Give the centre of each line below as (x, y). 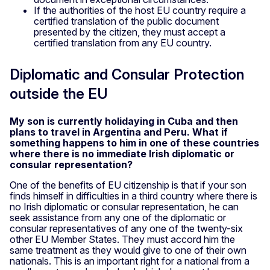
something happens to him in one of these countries (134, 143)
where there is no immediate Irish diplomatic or (122, 153)
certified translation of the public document (126, 21)
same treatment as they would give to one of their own (128, 250)
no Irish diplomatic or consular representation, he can (124, 206)
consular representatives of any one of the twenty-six (126, 228)
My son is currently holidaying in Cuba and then (124, 121)
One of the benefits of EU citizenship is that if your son (128, 185)
